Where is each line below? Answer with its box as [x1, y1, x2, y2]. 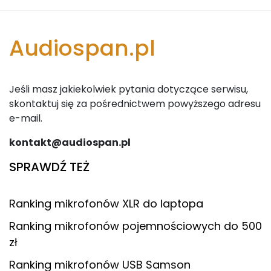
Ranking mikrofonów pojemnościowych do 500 [9, 218, 262, 233]
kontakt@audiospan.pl [9, 135, 131, 149]
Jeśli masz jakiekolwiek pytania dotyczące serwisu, [9, 82, 248, 96]
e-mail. [9, 111, 42, 125]
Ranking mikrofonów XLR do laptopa [9, 195, 203, 211]
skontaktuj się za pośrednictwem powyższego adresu [9, 96, 261, 111]
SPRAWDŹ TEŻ [9, 158, 90, 175]
